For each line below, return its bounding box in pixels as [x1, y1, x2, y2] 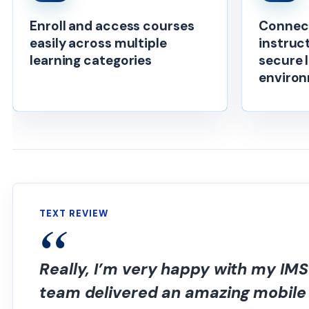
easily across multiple [30, 34, 167, 52]
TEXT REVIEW [39, 208, 109, 219]
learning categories [30, 52, 152, 69]
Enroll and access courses [30, 17, 195, 34]
